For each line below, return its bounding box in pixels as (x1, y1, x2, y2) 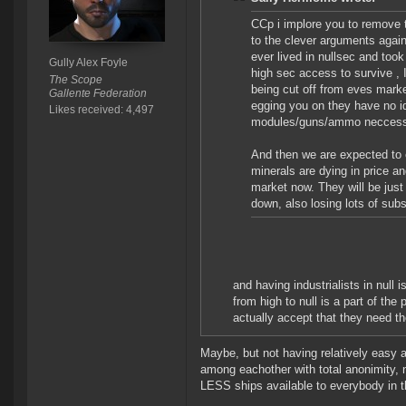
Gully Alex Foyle (48, 56, 128, 70)
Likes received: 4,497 (48, 103, 154, 117)
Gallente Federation (48, 87, 147, 101)
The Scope (48, 73, 102, 87)
